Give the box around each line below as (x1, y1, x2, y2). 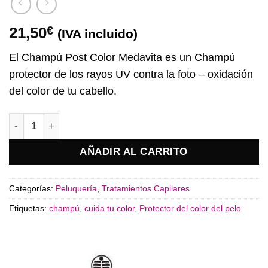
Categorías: (9, 184, 56, 194)
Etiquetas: (9, 203, 49, 214)
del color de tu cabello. (9, 84, 117, 97)
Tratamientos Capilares (102, 184, 190, 194)
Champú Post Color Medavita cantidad (8, 114, 183, 125)
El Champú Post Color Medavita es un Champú (9, 51, 235, 63)
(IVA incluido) (57, 27, 138, 41)
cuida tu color (84, 203, 135, 214)
